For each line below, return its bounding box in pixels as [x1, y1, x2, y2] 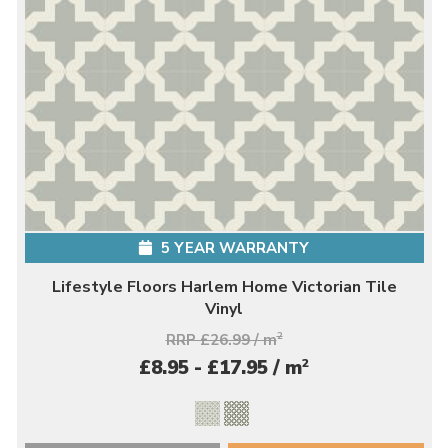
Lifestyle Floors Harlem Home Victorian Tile [51, 275, 397, 298]
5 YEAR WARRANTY [157, 237, 309, 258]
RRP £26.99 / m [165, 329, 277, 350]
